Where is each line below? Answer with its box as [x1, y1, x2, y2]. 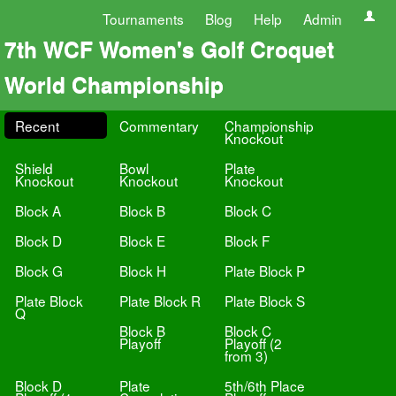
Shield [15, 158, 53, 178]
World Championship [4, 68, 224, 100]
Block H [119, 261, 167, 280]
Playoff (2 [224, 333, 282, 353]
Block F [224, 231, 270, 250]
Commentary [119, 116, 200, 135]
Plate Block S [224, 291, 305, 310]
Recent [15, 116, 59, 135]
